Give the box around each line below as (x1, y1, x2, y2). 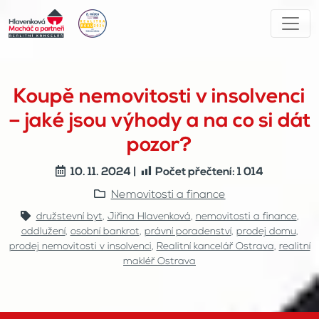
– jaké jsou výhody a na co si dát (9, 111, 310, 132)
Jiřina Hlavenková (107, 211, 191, 222)
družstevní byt (36, 211, 103, 222)
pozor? (127, 135, 192, 156)
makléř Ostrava (123, 256, 196, 267)
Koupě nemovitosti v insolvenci (14, 87, 305, 108)
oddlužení (21, 226, 66, 237)
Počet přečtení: (155, 167, 235, 178)
